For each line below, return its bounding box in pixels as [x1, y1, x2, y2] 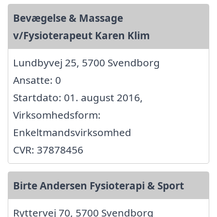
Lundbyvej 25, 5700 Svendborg [13, 55, 160, 69]
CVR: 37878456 [13, 142, 83, 156]
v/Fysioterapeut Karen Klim [13, 28, 150, 42]
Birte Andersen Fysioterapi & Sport [13, 178, 184, 192]
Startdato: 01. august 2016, [13, 90, 143, 104]
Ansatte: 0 [13, 73, 61, 87]
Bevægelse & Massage [13, 11, 123, 25]
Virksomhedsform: [13, 108, 101, 122]
